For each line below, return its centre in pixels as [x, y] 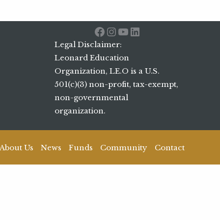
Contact [170, 147]
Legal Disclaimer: [88, 44]
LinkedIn [157, 31]
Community [124, 147]
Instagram [137, 31]
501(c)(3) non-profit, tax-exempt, [116, 84]
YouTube [143, 31]
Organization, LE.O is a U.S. [107, 71]
